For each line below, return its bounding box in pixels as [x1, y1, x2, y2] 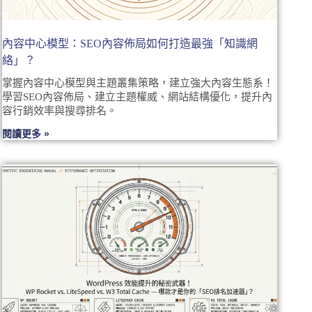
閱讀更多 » [2, 128, 50, 140]
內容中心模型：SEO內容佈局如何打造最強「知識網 [2, 38, 258, 50]
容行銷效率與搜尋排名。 [2, 105, 118, 117]
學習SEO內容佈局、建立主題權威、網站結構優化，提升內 [2, 91, 273, 103]
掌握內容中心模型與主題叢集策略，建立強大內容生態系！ [2, 77, 274, 89]
